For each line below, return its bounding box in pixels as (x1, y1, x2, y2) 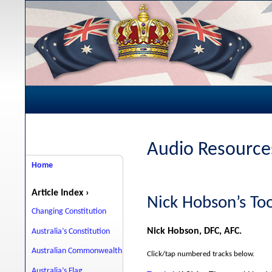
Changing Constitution (31, 207, 106, 217)
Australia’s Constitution (31, 226, 110, 236)
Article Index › (32, 188, 89, 199)
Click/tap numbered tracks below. (147, 250, 254, 258)
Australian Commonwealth (31, 246, 122, 256)
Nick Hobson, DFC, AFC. (147, 226, 242, 236)
